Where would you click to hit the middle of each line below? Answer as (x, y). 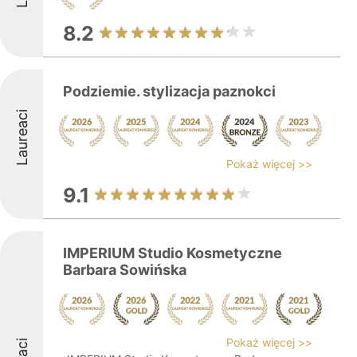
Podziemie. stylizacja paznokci (169, 91)
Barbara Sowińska (125, 270)
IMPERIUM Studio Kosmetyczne (173, 253)
